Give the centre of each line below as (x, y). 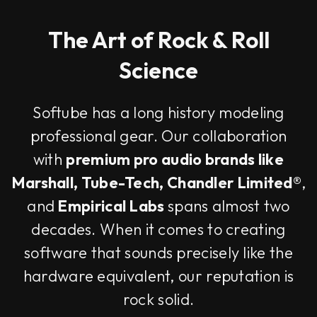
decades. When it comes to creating (158, 230)
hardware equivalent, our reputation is (158, 276)
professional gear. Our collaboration (158, 136)
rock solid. (158, 300)
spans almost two (229, 206)
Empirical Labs (111, 206)
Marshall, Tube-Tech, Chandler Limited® (156, 183)
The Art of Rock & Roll (158, 40)
